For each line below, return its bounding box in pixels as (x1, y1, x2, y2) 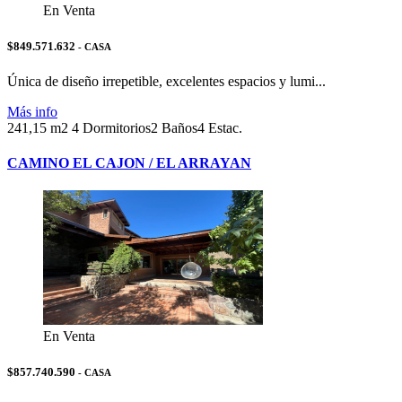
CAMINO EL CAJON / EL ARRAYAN (7, 155, 251, 171)
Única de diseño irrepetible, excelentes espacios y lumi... (7, 73, 326, 89)
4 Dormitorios (72, 119, 151, 135)
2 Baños (151, 119, 197, 135)
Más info (7, 103, 57, 119)
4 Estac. (197, 119, 242, 135)
